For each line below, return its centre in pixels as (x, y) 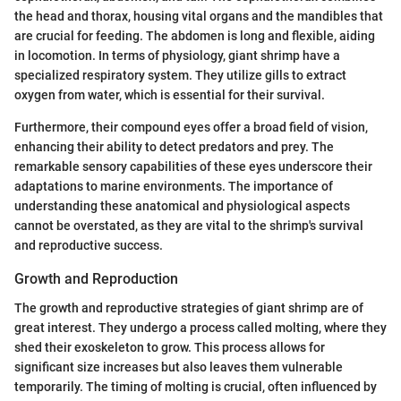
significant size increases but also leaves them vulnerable (179, 367)
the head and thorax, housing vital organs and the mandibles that (199, 17)
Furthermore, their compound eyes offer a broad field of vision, (191, 128)
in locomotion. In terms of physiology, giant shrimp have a (177, 56)
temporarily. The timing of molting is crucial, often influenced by (196, 386)
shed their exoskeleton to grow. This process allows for (170, 347)
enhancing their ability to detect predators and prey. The (174, 147)
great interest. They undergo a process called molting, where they (200, 327)
